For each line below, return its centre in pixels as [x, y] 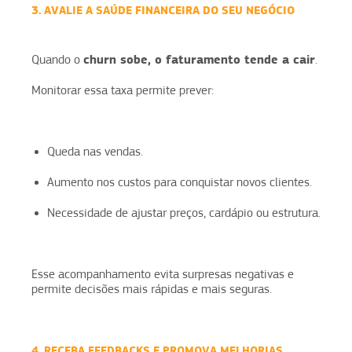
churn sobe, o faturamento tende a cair [199, 59]
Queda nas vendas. [95, 151]
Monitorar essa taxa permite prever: [123, 90]
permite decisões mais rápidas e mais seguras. [152, 289]
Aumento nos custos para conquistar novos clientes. [180, 182]
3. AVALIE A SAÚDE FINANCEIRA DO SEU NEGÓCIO [163, 10]
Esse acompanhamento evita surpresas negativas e [163, 274]
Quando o [57, 59]
